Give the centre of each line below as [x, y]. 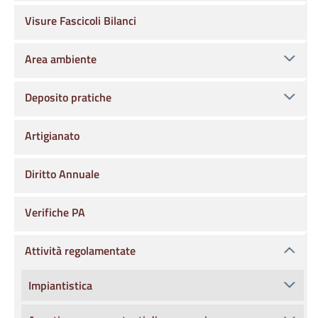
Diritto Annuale [62, 174]
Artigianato [52, 136]
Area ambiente [61, 59]
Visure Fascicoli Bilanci [81, 21]
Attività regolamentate [80, 251]
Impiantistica [60, 285]
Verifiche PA [55, 212]
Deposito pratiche [68, 97]
